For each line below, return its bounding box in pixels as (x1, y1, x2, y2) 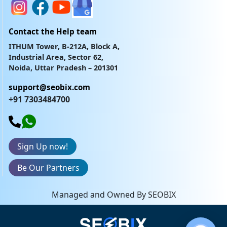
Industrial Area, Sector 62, (9, 52, 103, 62)
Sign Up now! (17, 141, 68, 153)
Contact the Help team (9, 26, 97, 37)
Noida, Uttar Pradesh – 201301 (9, 63, 118, 73)
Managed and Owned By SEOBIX (51, 189, 176, 201)
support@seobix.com (9, 82, 90, 93)
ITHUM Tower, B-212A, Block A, (9, 42, 120, 52)
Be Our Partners (17, 162, 80, 174)
